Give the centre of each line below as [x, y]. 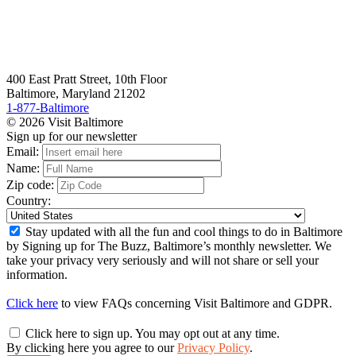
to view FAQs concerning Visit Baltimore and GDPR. [195, 304]
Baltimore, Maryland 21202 [76, 94]
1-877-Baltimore [48, 108]
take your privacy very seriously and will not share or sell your [163, 261]
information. [37, 275]
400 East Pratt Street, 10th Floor [87, 79]
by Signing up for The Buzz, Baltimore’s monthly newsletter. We [169, 246]
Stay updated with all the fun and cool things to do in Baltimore [182, 232]
